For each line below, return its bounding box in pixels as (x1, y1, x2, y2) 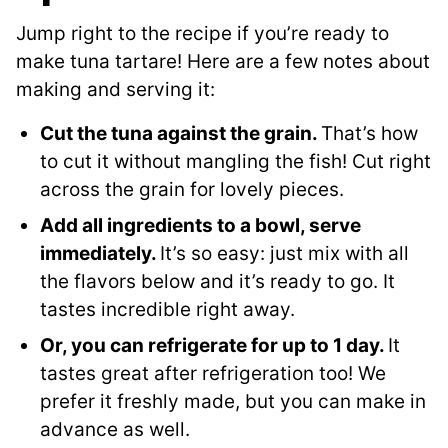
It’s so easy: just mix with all (160, 242, 409, 266)
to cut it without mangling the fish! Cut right (40, 150, 431, 174)
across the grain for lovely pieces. (40, 178, 344, 202)
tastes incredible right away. (40, 298, 295, 322)
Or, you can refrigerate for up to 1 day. (40, 334, 388, 358)
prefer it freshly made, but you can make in (40, 390, 426, 414)
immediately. (40, 242, 160, 266)
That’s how (321, 122, 418, 146)
